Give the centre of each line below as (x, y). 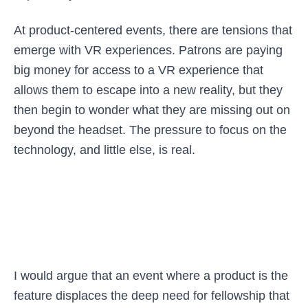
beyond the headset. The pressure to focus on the (150, 130)
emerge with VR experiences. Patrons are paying (148, 50)
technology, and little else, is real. (104, 150)
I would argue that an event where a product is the (151, 276)
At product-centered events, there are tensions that (153, 30)
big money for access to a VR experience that (139, 70)
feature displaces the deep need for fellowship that (152, 296)
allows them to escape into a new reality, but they (148, 90)
